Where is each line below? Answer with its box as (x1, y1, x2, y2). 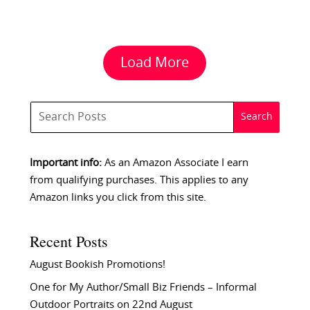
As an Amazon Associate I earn (101, 157, 248, 168)
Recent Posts (29, 231, 108, 252)
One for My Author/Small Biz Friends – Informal (29, 282, 257, 293)
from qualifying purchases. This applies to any (29, 174, 248, 185)
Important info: (29, 157, 102, 168)
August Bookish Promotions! (29, 259, 165, 271)
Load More (120, 55, 190, 70)
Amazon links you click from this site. (29, 192, 206, 203)
